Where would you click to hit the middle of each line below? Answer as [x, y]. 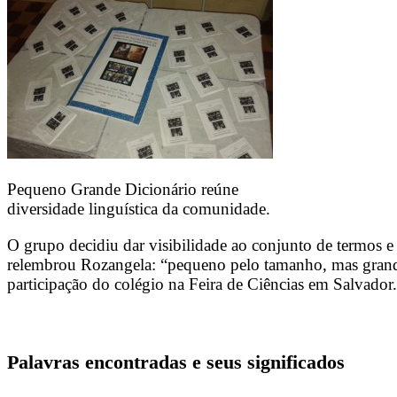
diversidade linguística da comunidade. [139, 208]
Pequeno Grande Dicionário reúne [123, 189]
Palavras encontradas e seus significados [176, 362]
